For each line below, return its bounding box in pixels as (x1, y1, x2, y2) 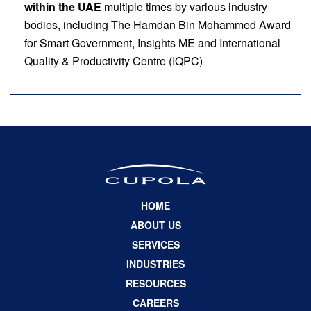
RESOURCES (125, 276, 186, 290)
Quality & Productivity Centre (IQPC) (24, 53, 203, 69)
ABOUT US (130, 218, 181, 232)
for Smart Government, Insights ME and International (24, 35, 280, 51)
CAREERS (132, 296, 179, 310)
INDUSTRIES (126, 257, 185, 271)
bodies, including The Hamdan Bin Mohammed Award (24, 17, 291, 33)
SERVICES (131, 237, 180, 251)
